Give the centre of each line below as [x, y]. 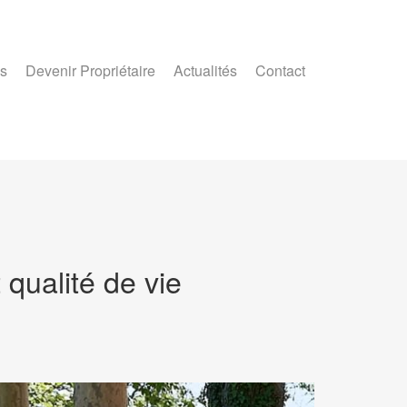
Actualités [205, 70]
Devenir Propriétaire [90, 70]
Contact [280, 70]
